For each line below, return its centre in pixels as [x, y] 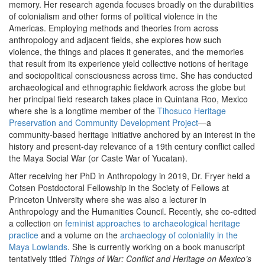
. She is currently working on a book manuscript [156, 247]
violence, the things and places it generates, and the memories [126, 51]
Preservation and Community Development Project [104, 122]
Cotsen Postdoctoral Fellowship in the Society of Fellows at [119, 188]
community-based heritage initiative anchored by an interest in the [132, 134]
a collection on [37, 223]
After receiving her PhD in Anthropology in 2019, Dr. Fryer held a [130, 176]
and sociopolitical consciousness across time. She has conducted [131, 75]
